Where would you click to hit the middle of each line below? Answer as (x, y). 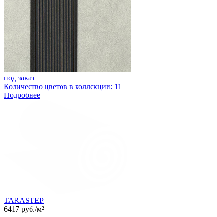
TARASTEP (24, 200)
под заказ (19, 77)
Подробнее (22, 95)
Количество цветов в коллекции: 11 (63, 86)
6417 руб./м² (24, 209)
